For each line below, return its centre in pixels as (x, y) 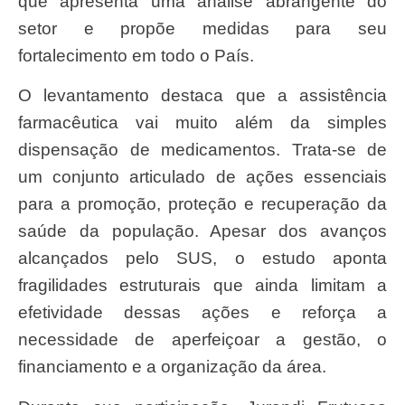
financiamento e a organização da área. (172, 367)
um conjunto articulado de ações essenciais (202, 177)
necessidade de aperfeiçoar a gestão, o (202, 340)
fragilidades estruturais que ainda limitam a (202, 286)
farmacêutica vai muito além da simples (202, 123)
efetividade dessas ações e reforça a (202, 313)
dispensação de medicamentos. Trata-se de (202, 150)
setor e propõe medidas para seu (202, 29)
